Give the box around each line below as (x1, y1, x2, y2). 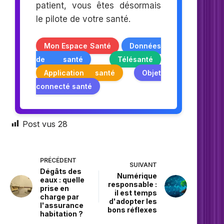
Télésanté (117, 54, 153, 63)
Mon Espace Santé (44, 41, 111, 50)
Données (129, 41, 161, 50)
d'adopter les (109, 196, 157, 205)
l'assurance (40, 201, 83, 210)
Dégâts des (40, 167, 81, 176)
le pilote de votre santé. (36, 14, 130, 24)
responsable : (108, 179, 157, 188)
